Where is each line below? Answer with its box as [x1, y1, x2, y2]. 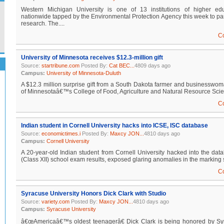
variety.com [41, 198, 69, 204]
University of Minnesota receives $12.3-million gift [20, 54, 163, 61]
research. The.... [20, 20, 64, 27]
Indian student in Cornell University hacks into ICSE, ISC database [20, 122, 208, 129]
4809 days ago [134, 62, 170, 68]
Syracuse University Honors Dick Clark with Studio [20, 190, 166, 197]
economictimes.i [41, 130, 80, 136]
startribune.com [41, 62, 79, 68]
